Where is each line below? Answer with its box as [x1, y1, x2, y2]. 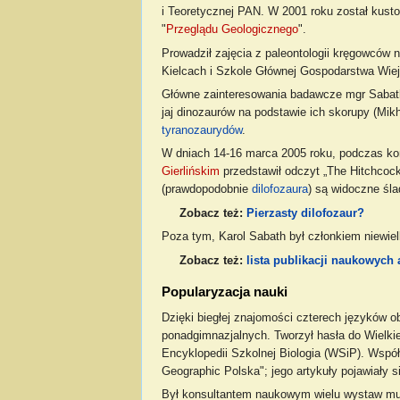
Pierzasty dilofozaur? [246, 206, 365, 220]
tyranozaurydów [161, 123, 242, 137]
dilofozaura [251, 183, 308, 196]
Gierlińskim [161, 165, 220, 179]
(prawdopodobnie [161, 183, 252, 196]
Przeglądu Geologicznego [165, 23, 298, 37]
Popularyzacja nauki [161, 284, 287, 300]
